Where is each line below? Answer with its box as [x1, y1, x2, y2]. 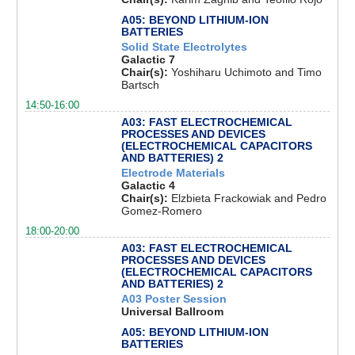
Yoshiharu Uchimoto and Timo [170, 65, 322, 78]
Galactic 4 [120, 178, 175, 192]
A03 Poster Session [120, 292, 227, 306]
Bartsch [120, 78, 159, 91]
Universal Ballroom [120, 305, 223, 319]
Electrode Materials [120, 166, 225, 179]
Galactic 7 [120, 52, 175, 66]
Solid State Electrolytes [120, 40, 247, 53]
